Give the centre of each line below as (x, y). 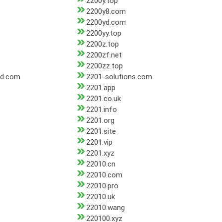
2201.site (101, 132)
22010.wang (105, 208)
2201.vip (99, 142)
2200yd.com (106, 23)
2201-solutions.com (119, 77)
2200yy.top (104, 33)
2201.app (101, 88)
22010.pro (102, 186)
